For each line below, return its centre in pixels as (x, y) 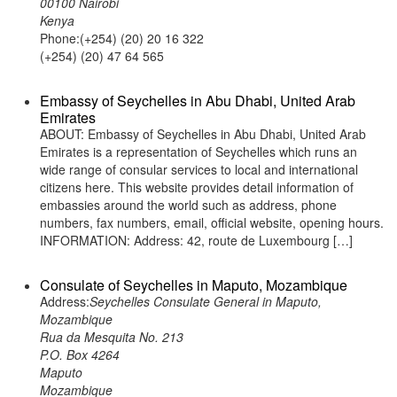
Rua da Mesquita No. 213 (112, 337)
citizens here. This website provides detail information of (197, 187)
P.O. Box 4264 (80, 354)
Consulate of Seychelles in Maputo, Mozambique (194, 285)
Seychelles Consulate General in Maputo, (206, 301)
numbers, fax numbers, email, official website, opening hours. (212, 222)
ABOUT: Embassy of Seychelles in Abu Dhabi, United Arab (203, 134)
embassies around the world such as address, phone (188, 205)
